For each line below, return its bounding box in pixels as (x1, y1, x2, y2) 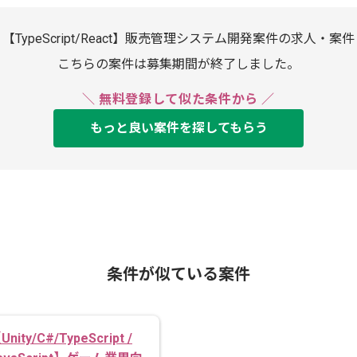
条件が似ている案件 (107, 265, 250, 284)
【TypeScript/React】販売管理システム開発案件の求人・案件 (2, 31, 355, 46)
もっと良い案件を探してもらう (89, 120, 268, 135)
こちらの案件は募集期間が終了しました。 (57, 57, 300, 72)
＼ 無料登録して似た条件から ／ (81, 92, 276, 107)
